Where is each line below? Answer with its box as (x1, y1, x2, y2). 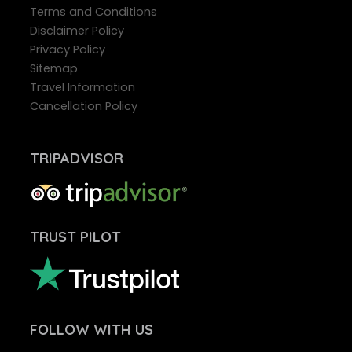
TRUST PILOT (29, 228, 121, 247)
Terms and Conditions (29, 3, 157, 20)
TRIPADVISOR (29, 148, 123, 167)
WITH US (89, 321, 153, 339)
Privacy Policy (29, 41, 105, 57)
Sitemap (29, 60, 78, 76)
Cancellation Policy (29, 97, 137, 114)
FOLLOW (29, 321, 90, 339)
